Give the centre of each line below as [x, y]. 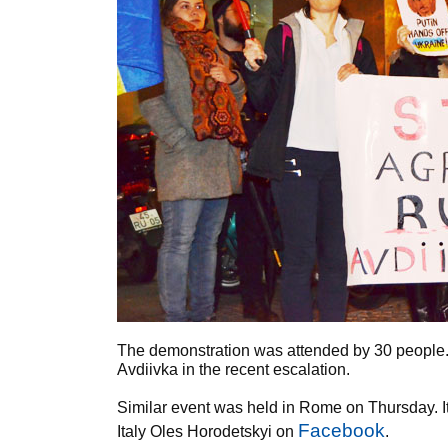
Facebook [341, 430]
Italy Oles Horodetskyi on [207, 431]
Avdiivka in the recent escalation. [233, 369]
